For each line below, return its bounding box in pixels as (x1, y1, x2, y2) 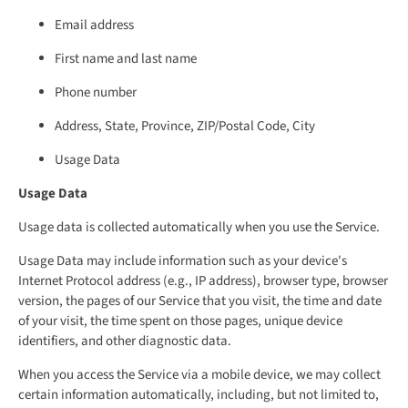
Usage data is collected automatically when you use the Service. (18, 218, 380, 238)
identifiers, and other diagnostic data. (18, 331, 231, 352)
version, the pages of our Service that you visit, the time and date (18, 291, 382, 311)
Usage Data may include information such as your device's (18, 251, 347, 271)
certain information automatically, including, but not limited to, (18, 385, 379, 405)
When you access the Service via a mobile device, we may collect (18, 365, 381, 385)
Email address (55, 15, 134, 36)
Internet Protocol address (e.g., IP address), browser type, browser (18, 271, 388, 291)
